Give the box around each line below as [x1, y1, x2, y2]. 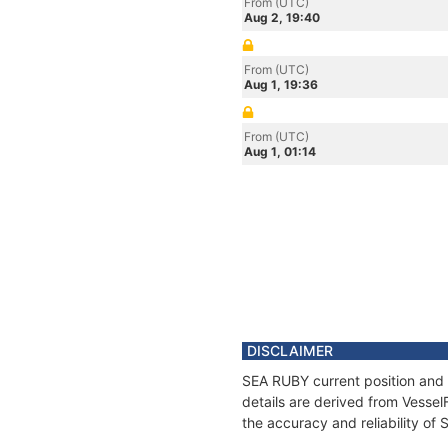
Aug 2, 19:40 [244, 10, 320, 25]
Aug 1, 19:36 [244, 77, 318, 92]
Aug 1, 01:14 [244, 144, 316, 159]
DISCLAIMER [247, 342, 333, 359]
